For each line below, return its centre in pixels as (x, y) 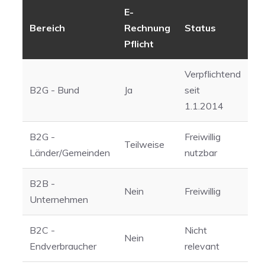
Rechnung (147, 28)
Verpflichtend (213, 74)
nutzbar (201, 153)
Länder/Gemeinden (70, 153)
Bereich (47, 28)
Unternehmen (59, 200)
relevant (202, 246)
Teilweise (144, 145)
